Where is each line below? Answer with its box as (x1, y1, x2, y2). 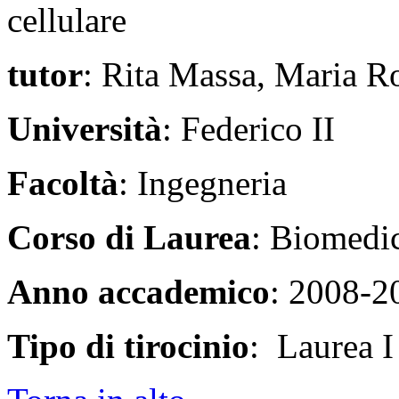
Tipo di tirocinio (7, 326, 249, 365)
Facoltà (7, 163, 118, 202)
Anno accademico (7, 272, 270, 311)
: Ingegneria (118, 163, 287, 202)
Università (7, 109, 162, 148)
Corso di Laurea (7, 217, 251, 256)
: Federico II (162, 109, 335, 148)
